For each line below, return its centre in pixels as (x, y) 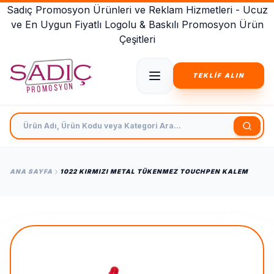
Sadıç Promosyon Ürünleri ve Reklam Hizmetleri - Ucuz (137, 10)
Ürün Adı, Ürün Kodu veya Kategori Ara (103, 119)
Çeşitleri (137, 39)
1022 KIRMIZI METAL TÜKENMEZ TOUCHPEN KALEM (154, 171)
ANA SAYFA (31, 171)
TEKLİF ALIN (219, 75)
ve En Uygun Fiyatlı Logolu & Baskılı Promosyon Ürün (137, 24)
